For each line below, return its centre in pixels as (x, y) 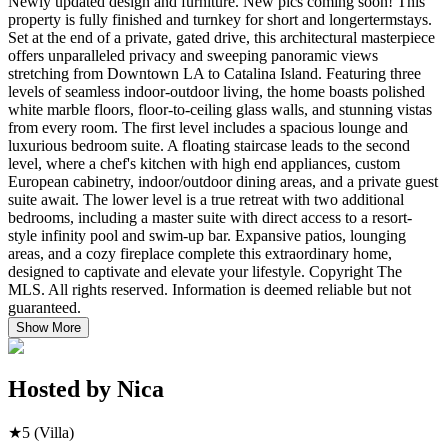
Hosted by (62, 388)
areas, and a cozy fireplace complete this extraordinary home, (200, 253)
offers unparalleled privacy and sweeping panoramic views (193, 55)
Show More (48, 327)
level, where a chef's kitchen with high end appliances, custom (204, 163)
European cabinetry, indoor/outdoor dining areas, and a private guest (223, 181)
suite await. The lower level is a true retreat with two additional (206, 199)
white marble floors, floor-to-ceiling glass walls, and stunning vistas (220, 109)
